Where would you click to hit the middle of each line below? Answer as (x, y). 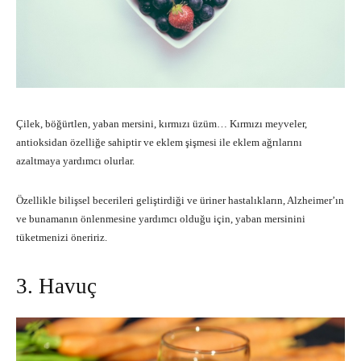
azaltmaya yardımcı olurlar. (75, 160)
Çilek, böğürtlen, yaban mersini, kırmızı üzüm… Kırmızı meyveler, (162, 123)
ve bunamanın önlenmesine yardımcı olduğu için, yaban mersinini (161, 218)
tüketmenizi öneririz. (62, 237)
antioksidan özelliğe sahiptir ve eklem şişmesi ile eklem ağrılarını (159, 142)
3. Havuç (56, 286)
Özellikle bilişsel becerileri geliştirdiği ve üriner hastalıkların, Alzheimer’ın (180, 200)
